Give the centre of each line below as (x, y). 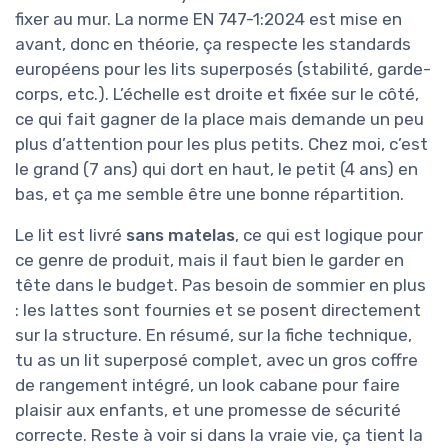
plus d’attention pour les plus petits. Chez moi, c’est (221, 143)
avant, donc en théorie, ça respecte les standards (213, 43)
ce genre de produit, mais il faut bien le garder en (209, 259)
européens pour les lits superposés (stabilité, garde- (223, 68)
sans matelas (180, 234)
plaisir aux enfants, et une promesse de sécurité (208, 409)
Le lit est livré (70, 234)
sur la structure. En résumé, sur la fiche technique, (213, 334)
